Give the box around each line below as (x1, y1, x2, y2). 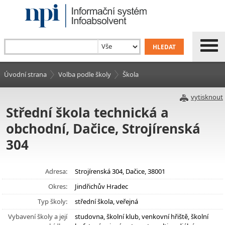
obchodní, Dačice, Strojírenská (6, 120, 200, 138)
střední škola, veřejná (75, 197, 138, 206)
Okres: (48, 182, 67, 191)
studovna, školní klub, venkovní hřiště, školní (75, 212, 208, 221)
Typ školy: (38, 197, 67, 206)
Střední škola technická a (6, 103, 169, 122)
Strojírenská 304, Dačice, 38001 (75, 167, 165, 176)
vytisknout (191, 92, 223, 101)
